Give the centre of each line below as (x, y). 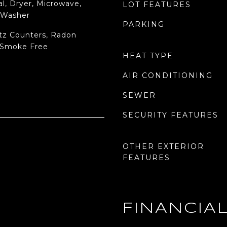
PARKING (144, 24)
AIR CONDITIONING (168, 75)
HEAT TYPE (148, 56)
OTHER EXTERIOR (163, 146)
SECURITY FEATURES (171, 115)
